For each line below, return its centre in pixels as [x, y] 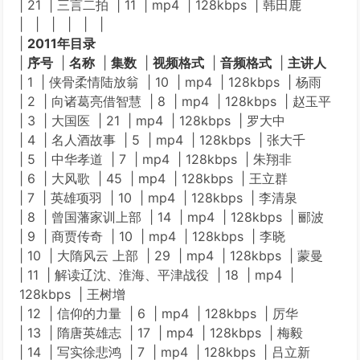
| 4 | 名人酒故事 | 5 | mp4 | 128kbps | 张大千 [162, 140]
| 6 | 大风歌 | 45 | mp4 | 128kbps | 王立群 [153, 178]
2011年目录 [61, 43]
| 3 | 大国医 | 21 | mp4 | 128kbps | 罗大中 [152, 121]
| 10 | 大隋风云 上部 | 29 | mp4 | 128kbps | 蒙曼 [171, 256]
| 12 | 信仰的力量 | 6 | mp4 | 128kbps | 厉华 [159, 313]
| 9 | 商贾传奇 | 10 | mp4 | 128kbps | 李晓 [152, 236]
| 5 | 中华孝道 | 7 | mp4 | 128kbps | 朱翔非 [155, 159]
